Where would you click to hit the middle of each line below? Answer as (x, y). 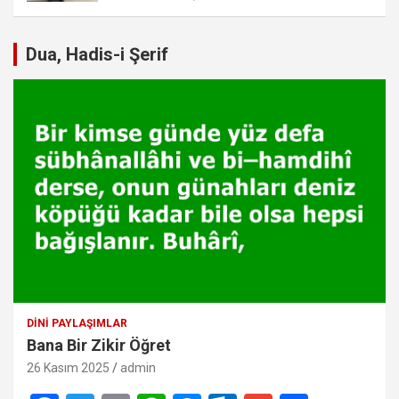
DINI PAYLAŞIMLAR (77, 323)
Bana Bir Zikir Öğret (99, 345)
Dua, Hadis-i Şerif (97, 55)
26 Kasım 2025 (68, 367)
